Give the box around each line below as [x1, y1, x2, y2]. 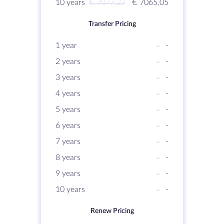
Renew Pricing [90, 207, 134, 214]
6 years [55, 121, 80, 129]
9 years [55, 169, 80, 177]
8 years [55, 153, 80, 161]
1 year [55, 41, 77, 49]
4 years [55, 89, 80, 97]
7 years [55, 137, 80, 145]
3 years [55, 73, 80, 81]
